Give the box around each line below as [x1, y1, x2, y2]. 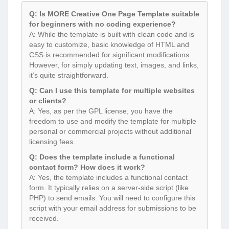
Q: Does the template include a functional [29, 152, 175, 161]
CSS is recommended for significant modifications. [29, 50, 191, 59]
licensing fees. [29, 137, 75, 146]
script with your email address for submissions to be [29, 203, 196, 212]
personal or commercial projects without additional [29, 127, 191, 135]
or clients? [29, 96, 66, 105]
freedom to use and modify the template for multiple [29, 117, 196, 125]
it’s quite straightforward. [29, 71, 108, 79]
